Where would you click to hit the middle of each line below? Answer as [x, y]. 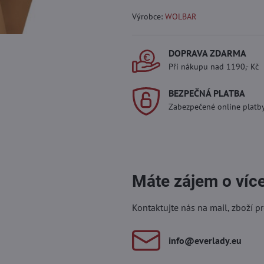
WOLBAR [180, 16]
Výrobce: [148, 16]
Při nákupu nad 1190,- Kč [213, 67]
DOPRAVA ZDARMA [207, 53]
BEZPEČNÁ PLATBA [207, 93]
